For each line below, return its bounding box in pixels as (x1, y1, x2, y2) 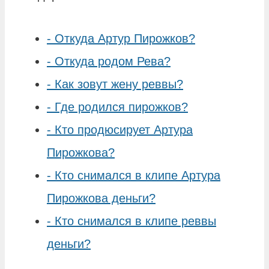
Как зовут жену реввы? (55, 77, 183, 91)
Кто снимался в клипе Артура (55, 168, 220, 182)
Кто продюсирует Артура (55, 122, 193, 136)
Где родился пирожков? (55, 100, 188, 113)
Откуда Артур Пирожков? (55, 31, 195, 45)
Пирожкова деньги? (47, 191, 156, 205)
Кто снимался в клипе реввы (55, 214, 216, 228)
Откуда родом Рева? (55, 54, 171, 68)
